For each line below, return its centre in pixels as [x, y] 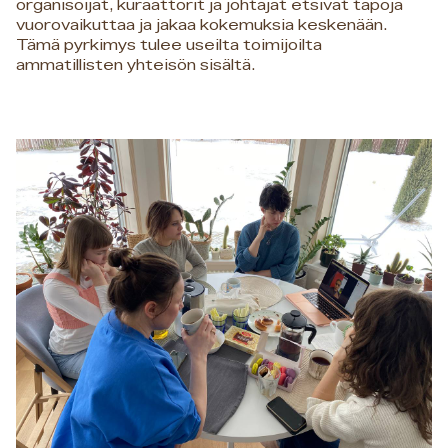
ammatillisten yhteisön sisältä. [137, 65]
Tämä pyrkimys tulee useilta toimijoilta [169, 45]
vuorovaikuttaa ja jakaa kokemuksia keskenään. [201, 25]
